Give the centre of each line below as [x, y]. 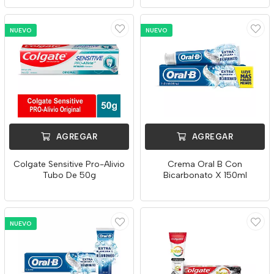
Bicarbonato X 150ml [205, 175]
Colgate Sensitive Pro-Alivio [69, 164]
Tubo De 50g [69, 175]
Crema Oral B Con [205, 164]
